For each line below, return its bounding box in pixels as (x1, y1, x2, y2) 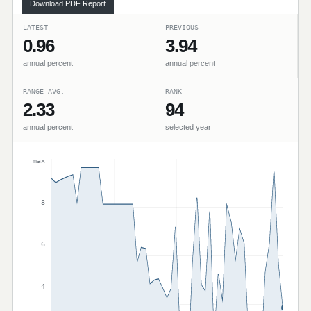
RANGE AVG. (23, 87, 65, 95)
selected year (165, 123, 211, 131)
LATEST (23, 24, 48, 31)
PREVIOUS (165, 24, 199, 31)
